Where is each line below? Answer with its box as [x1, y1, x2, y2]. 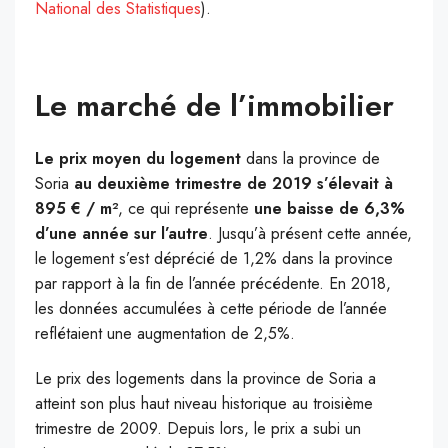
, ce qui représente [118, 197, 254, 221]
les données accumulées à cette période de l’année [35, 297, 387, 321]
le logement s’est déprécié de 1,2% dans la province [35, 247, 393, 271]
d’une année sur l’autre [35, 222, 208, 246]
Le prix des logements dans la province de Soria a [35, 367, 376, 391]
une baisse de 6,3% [254, 197, 405, 221]
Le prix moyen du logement [35, 147, 241, 171]
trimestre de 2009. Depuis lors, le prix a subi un [35, 417, 361, 441]
